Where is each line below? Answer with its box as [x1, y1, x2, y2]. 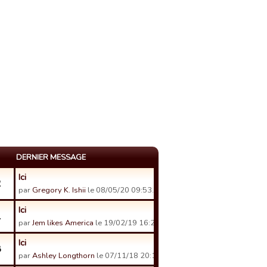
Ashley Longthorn [32, 250, 95, 261]
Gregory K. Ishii [32, 185, 86, 195]
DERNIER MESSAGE [16, 152, 86, 163]
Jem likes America [32, 218, 94, 228]
